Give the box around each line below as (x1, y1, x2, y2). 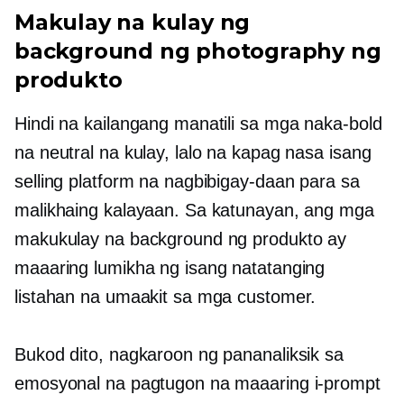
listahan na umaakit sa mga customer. (14, 287, 317, 307)
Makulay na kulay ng (14, 9, 251, 35)
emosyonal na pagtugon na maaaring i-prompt (14, 373, 381, 393)
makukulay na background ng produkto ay (14, 229, 347, 249)
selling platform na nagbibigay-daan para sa (14, 171, 360, 191)
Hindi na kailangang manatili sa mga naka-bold (14, 114, 382, 133)
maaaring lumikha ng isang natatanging (14, 258, 326, 278)
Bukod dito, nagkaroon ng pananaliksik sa (14, 344, 344, 364)
